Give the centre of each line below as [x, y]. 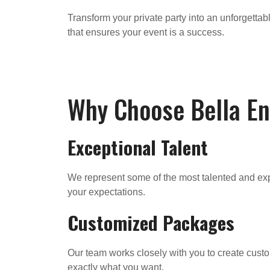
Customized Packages [151, 222]
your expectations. [106, 192]
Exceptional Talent [138, 147]
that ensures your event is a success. [146, 32]
